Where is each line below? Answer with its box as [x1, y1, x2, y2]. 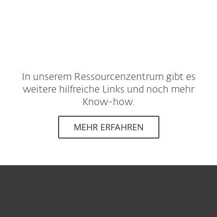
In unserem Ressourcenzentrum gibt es [21, 72, 196, 82]
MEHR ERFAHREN [73, 121, 144, 133]
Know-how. [82, 97, 135, 107]
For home [27, 196, 61, 203]
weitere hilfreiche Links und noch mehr [23, 85, 194, 94]
